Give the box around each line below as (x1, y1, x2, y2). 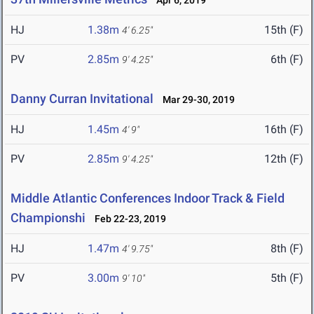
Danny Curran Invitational (11, 91, 153, 107)
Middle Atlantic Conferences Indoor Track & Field (11, 191, 285, 206)
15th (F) (264, 23, 303, 37)
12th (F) (264, 152, 303, 166)
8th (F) (271, 242, 303, 256)
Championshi (11, 210, 86, 226)
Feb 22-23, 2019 (88, 213, 166, 225)
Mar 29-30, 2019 (156, 94, 235, 106)
